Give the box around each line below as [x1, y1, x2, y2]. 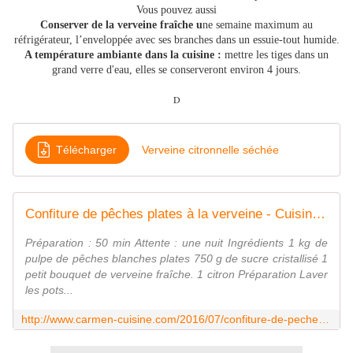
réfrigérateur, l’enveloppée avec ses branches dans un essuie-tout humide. [13, 34, 340, 46]
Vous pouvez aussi [136, 4, 217, 17]
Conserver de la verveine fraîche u [40, 19, 203, 32]
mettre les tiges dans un [221, 49, 329, 61]
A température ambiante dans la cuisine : [24, 49, 221, 61]
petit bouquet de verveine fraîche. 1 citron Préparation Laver [25, 268, 328, 281]
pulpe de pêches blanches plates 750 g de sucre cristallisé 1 [25, 252, 328, 266]
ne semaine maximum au [203, 19, 313, 32]
